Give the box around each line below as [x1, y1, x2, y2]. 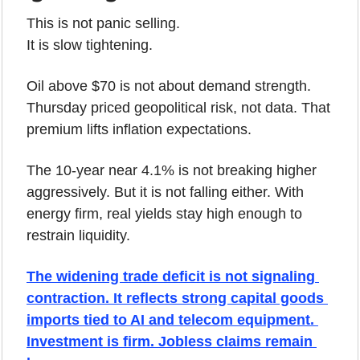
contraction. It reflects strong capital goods [27, 289, 324, 306]
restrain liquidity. [27, 227, 130, 243]
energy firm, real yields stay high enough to [27, 205, 302, 222]
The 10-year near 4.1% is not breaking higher [27, 162, 317, 178]
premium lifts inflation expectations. [27, 121, 252, 137]
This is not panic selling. [27, 14, 180, 31]
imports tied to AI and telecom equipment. [27, 311, 314, 328]
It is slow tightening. [27, 36, 153, 53]
